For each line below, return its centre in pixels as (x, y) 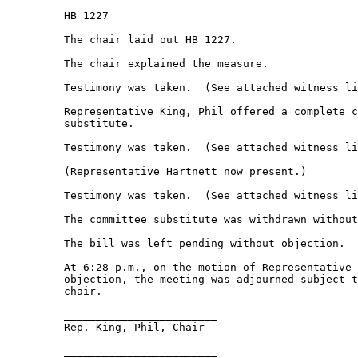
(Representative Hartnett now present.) (160, 171)
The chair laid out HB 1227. (125, 40)
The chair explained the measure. (141, 64)
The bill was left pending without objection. (179, 243)
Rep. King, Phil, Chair (109, 327)
